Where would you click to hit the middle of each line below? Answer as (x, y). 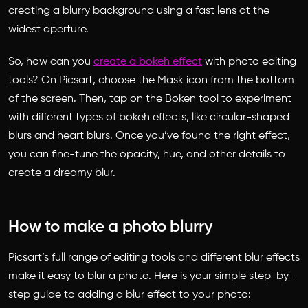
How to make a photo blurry (110, 227)
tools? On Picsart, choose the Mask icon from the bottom (151, 80)
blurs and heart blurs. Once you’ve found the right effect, (149, 136)
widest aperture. (48, 29)
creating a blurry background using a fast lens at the (139, 11)
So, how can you (51, 62)
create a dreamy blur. (62, 173)
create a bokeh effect (148, 62)
